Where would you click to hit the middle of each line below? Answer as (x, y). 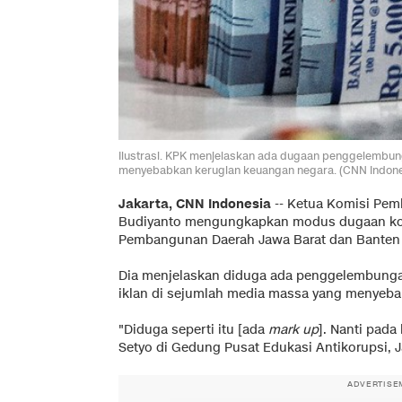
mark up (293, 329)
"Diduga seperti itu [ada (193, 329)
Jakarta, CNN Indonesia (195, 204)
